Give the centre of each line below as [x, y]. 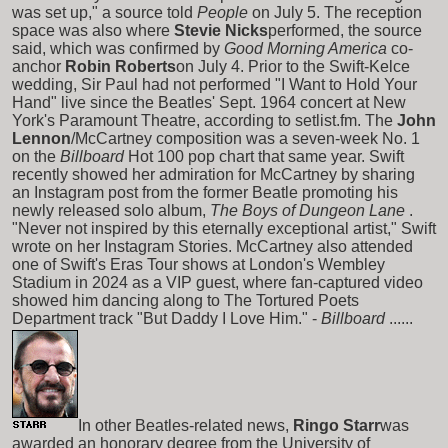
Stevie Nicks [221, 30]
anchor [36, 66]
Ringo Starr [336, 425]
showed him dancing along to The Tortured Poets [185, 300]
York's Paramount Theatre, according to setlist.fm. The [202, 120]
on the [34, 156]
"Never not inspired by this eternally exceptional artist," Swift [224, 228]
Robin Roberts [120, 66]
